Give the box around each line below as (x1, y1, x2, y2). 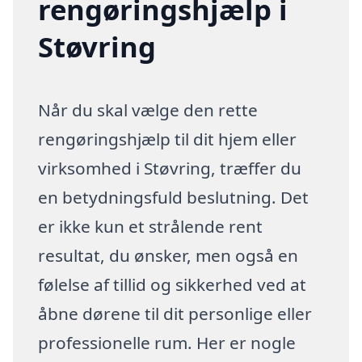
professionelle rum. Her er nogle (38, 330, 297, 354)
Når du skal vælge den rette (38, 98, 259, 121)
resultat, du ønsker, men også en (38, 243, 299, 267)
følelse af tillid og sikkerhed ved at (38, 272, 307, 296)
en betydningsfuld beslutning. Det (38, 185, 309, 208)
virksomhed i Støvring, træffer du (38, 156, 302, 179)
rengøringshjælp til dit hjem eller (38, 127, 297, 150)
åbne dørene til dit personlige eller (38, 301, 313, 325)
